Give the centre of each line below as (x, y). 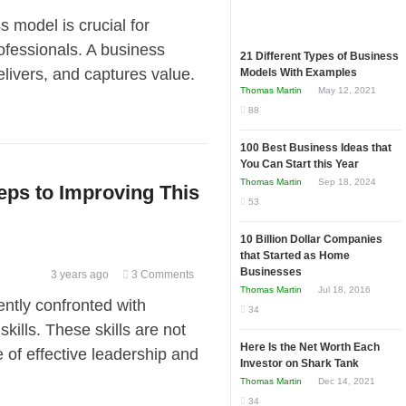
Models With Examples (299, 72)
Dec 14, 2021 (345, 381)
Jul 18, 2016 (343, 290)
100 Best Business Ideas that (316, 148)
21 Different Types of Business (319, 56)
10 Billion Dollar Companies (311, 239)
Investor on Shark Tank (300, 363)
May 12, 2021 (346, 90)
